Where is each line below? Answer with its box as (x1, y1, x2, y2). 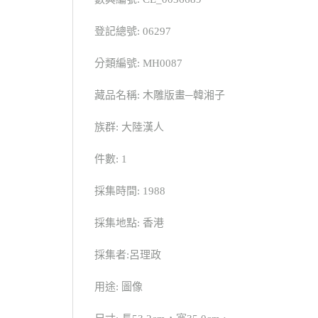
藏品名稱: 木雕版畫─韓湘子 (94, 89, 225, 101)
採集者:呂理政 (94, 248, 161, 261)
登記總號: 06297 (94, 25, 171, 37)
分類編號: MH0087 (94, 57, 182, 69)
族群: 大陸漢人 (94, 121, 164, 133)
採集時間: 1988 (94, 185, 165, 197)
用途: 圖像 (94, 280, 143, 292)
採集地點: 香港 (94, 216, 164, 229)
